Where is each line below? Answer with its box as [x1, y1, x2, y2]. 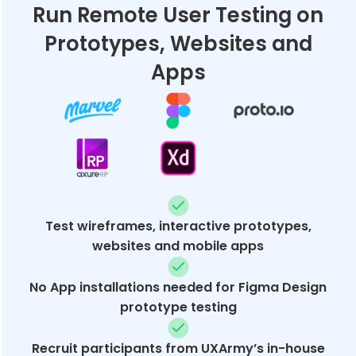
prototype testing [119, 297, 237, 316]
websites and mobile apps [92, 236, 264, 255]
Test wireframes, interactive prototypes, [44, 216, 311, 235]
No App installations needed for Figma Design [29, 277, 327, 296]
